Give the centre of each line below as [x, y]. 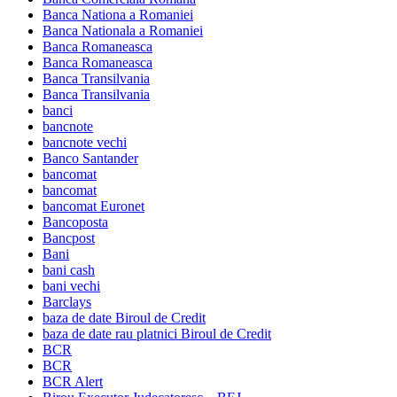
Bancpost [69, 237]
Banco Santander [90, 158]
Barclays [67, 301]
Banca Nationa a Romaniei [118, 14]
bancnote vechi [85, 142]
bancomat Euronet [93, 206]
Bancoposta [75, 222]
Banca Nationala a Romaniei [123, 30]
